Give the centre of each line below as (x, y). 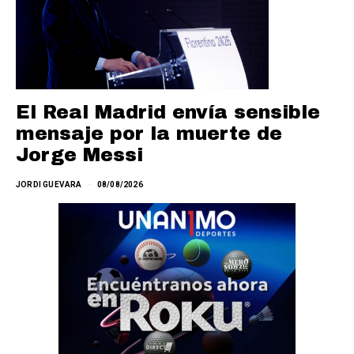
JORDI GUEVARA (49, 185)
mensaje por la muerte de (149, 134)
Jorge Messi (79, 155)
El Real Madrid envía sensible (168, 113)
